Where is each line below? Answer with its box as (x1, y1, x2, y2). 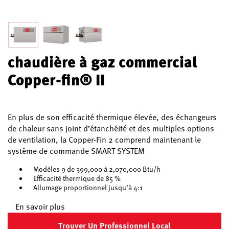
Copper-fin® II (8, 68, 105, 90)
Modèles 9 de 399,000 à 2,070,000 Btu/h (33, 164, 161, 174)
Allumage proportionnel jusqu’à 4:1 (33, 182, 143, 193)
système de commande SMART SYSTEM (8, 145, 145, 157)
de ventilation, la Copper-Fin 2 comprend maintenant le (8, 133, 201, 146)
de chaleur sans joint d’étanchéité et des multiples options (8, 122, 214, 134)
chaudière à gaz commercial (8, 50, 197, 73)
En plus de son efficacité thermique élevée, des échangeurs (8, 111, 217, 123)
